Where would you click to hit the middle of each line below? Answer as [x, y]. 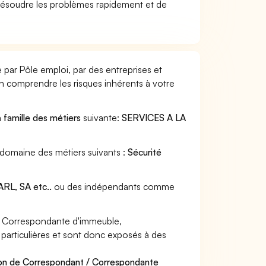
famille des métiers [42, 118]
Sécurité [145, 152]
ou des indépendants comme [113, 186]
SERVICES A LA [154, 118]
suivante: [102, 118]
